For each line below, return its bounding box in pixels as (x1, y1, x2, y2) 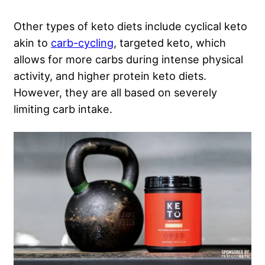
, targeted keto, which (114, 35, 226, 49)
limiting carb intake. (14, 102, 112, 115)
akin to (14, 35, 51, 49)
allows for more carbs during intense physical (14, 52, 243, 66)
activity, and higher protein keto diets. (14, 69, 206, 82)
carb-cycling (51, 35, 114, 49)
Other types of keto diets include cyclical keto (14, 19, 247, 33)
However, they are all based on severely (14, 85, 217, 99)
